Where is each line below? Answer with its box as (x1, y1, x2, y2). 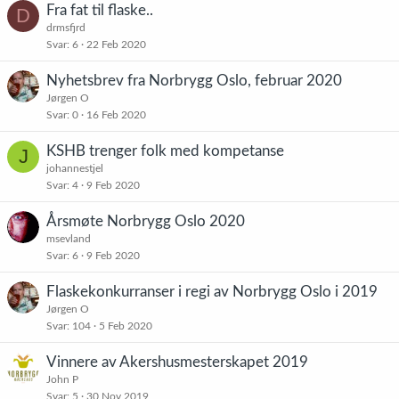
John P (46, 374, 78, 385)
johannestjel (46, 163, 103, 174)
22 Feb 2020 (86, 39, 146, 50)
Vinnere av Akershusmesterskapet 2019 (46, 354, 308, 370)
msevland (46, 233, 91, 244)
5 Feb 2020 (99, 321, 152, 331)
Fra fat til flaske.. (46, 3, 153, 18)
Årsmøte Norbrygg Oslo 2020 (46, 214, 245, 229)
